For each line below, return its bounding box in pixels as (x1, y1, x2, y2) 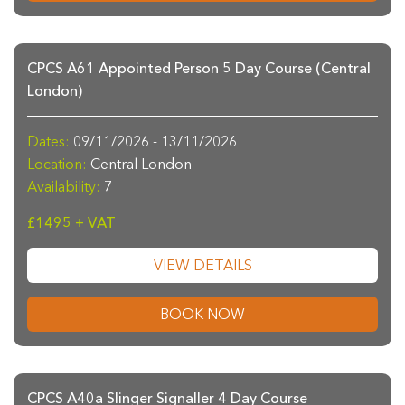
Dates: (27, 132, 70, 151)
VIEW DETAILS (153, 256, 252, 275)
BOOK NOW (160, 305, 245, 324)
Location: (27, 155, 87, 174)
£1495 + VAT (27, 213, 116, 232)
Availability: (27, 177, 100, 196)
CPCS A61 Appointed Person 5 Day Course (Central (27, 59, 371, 78)
